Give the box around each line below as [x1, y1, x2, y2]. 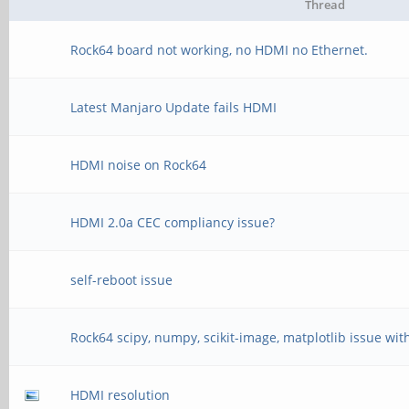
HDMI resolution [70, 386, 171, 404]
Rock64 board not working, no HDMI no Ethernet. [70, 41, 369, 58]
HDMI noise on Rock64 [70, 156, 207, 173]
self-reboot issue [70, 271, 173, 288]
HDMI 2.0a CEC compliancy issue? [70, 214, 276, 231]
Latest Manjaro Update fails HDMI [70, 99, 278, 116]
